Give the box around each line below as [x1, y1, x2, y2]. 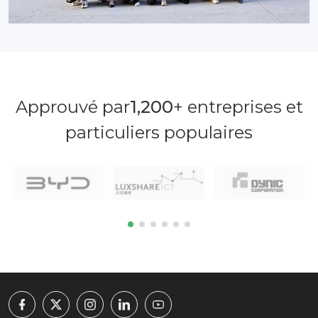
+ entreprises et [172, 97, 303, 118]
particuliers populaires [65, 122, 253, 143]
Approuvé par [15, 97, 130, 118]
